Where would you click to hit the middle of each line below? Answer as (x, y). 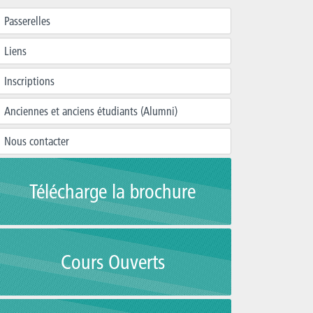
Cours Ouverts (112, 262)
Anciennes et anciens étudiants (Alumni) (91, 111)
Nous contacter (37, 141)
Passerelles (27, 21)
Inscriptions (29, 81)
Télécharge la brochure (112, 191)
